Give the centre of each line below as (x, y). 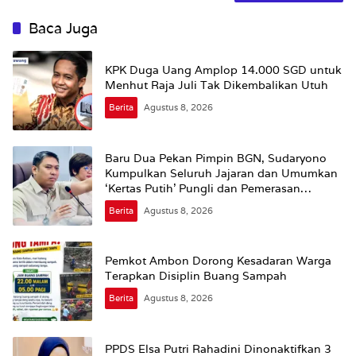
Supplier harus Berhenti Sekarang (197, 203)
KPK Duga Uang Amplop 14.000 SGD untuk (223, 70)
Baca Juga (63, 29)
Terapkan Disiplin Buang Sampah (196, 276)
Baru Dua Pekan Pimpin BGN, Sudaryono (216, 158)
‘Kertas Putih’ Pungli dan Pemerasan (203, 188)
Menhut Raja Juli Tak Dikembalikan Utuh (217, 85)
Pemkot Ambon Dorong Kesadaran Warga (218, 261)
